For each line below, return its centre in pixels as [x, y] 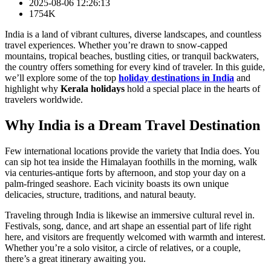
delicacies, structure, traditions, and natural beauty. [100, 194]
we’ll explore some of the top [62, 77]
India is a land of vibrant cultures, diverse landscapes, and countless [133, 34]
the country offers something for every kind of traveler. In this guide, [135, 67]
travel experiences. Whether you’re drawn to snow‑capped [116, 45]
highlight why [33, 88]
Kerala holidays [93, 88]
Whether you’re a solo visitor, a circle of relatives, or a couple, [123, 247]
